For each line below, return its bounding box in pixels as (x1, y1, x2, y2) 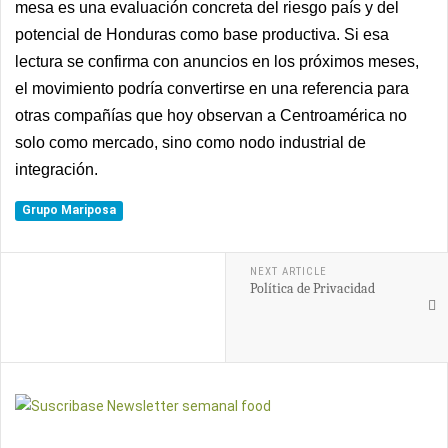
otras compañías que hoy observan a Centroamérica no (15, 107, 407, 124)
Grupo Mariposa (22, 203, 117, 217)
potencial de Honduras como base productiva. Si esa (15, 26, 389, 43)
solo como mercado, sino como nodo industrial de (15, 134, 366, 151)
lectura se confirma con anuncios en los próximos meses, (15, 53, 419, 70)
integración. (15, 161, 98, 178)
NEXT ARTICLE (249, 265, 327, 278)
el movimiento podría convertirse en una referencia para (15, 80, 409, 97)
